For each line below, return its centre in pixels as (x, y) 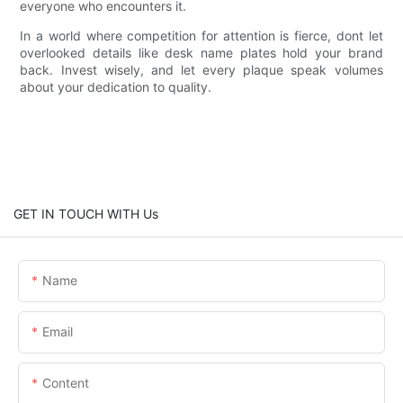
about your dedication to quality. (116, 86)
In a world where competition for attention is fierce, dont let (201, 35)
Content (66, 382)
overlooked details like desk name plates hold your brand (201, 52)
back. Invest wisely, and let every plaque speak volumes (201, 69)
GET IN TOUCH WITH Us (86, 213)
